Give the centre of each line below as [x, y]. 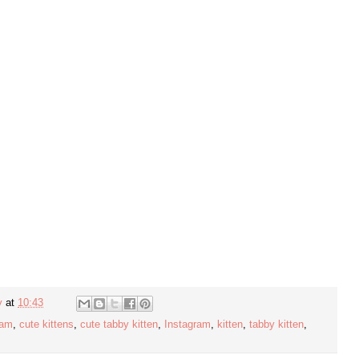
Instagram [188, 325]
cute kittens [46, 325]
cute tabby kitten [119, 325]
